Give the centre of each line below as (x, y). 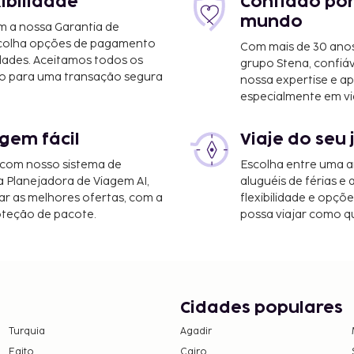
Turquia (26, 331)
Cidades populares (262, 308)
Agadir (196, 331)
